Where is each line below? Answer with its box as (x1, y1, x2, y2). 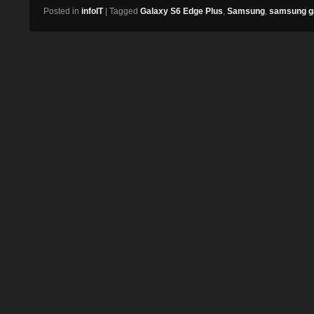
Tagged (109, 6, 138, 17)
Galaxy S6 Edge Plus (140, 6, 223, 17)
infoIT (81, 6, 103, 17)
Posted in (43, 6, 79, 17)
